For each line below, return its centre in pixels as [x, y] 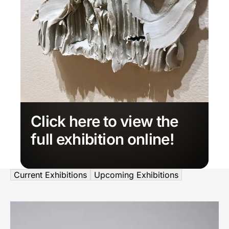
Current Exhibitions [50, 175]
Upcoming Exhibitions [136, 175]
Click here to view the [105, 121]
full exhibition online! [103, 139]
